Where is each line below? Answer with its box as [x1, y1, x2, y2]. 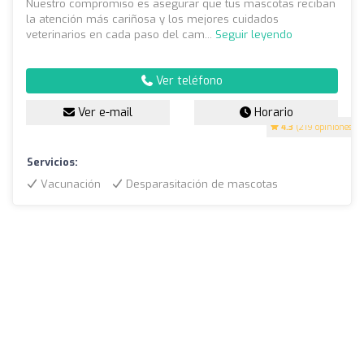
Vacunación [37, 176, 101, 191]
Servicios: [27, 154, 78, 169]
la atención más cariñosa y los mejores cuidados [26, 11, 279, 26]
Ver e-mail [75, 104, 132, 120]
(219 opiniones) [293, 121, 355, 132]
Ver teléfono [153, 72, 223, 89]
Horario [250, 104, 293, 120]
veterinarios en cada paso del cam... [26, 27, 215, 41]
